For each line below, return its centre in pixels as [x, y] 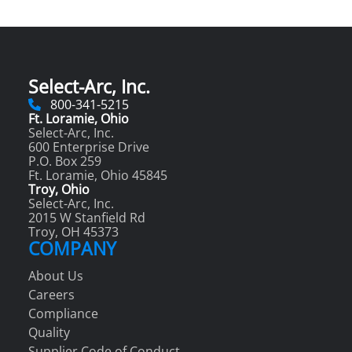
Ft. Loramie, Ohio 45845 [98, 176]
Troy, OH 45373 [73, 232]
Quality [49, 333]
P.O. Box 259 [65, 161]
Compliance [63, 314]
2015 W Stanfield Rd [87, 218]
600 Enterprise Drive [89, 147]
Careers [51, 295]
